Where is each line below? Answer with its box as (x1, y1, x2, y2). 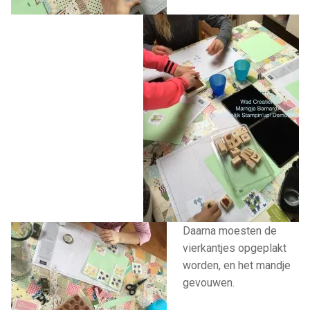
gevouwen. (182, 275, 235, 289)
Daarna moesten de (182, 224, 277, 237)
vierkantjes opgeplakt (182, 241, 286, 255)
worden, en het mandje (182, 258, 291, 272)
